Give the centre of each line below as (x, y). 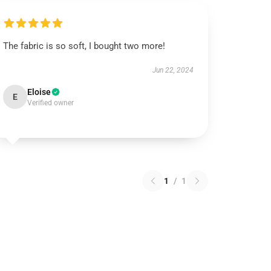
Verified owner (51, 103)
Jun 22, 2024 (173, 70)
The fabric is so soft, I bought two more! (84, 46)
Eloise (39, 92)
